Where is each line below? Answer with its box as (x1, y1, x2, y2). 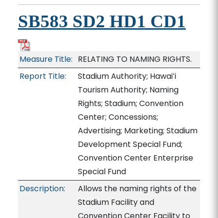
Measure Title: (19, 54, 73, 65)
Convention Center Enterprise (77, 152, 193, 163)
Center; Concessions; (77, 111, 158, 123)
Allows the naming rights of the (77, 183, 197, 194)
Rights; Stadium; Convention (77, 98, 183, 109)
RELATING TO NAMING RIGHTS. (77, 54, 192, 65)
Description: (19, 183, 65, 194)
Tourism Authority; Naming (77, 84, 179, 95)
